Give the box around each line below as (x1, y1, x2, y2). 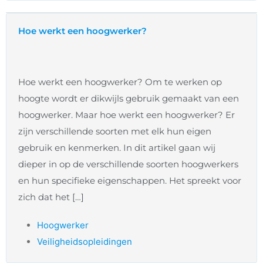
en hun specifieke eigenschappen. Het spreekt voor (18, 175, 241, 187)
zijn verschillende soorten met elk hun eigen (18, 126, 211, 137)
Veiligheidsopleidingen (37, 236, 132, 248)
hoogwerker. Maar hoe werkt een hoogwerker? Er (18, 109, 235, 121)
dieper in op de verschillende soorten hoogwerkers (18, 159, 238, 170)
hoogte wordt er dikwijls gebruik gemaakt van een (18, 93, 239, 104)
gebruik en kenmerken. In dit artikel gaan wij (18, 142, 215, 154)
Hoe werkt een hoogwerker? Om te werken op (18, 76, 222, 88)
